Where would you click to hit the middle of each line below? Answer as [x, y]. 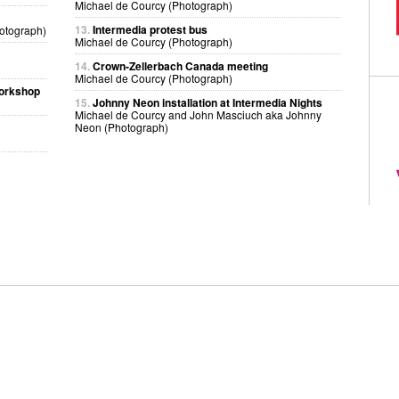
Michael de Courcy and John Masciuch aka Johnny [198, 114]
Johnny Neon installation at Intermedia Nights [208, 102]
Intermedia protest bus [150, 29]
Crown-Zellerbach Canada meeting [180, 66]
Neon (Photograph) [122, 127]
